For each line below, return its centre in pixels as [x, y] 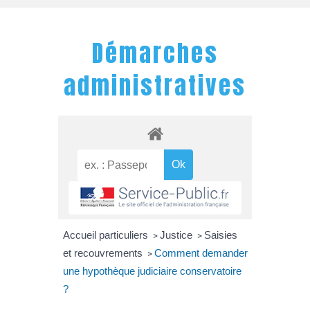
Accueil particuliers [107, 235]
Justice [177, 235]
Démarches [155, 53]
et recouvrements [104, 253]
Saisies [220, 235]
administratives [155, 85]
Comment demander [201, 253]
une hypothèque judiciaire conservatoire [152, 271]
